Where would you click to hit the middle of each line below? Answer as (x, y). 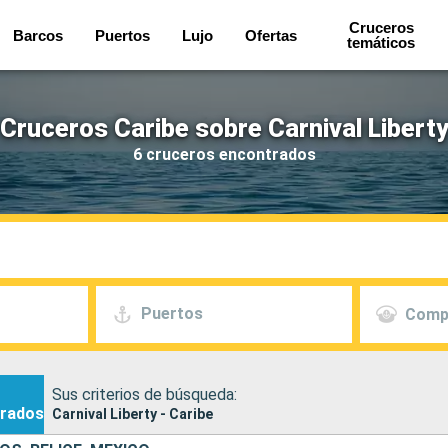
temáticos (381, 42)
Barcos (38, 35)
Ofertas (271, 35)
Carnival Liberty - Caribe (132, 413)
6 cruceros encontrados (224, 154)
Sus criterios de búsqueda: (144, 394)
